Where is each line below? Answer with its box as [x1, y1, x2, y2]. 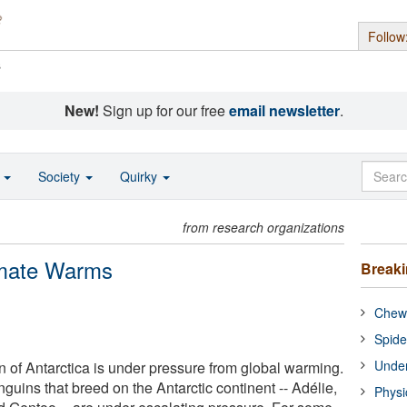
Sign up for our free [98, 100, 229, 121]
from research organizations [183, 218, 345, 236]
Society [38, 167, 84, 185]
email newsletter [228, 100, 340, 121]
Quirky [120, 167, 161, 185]
